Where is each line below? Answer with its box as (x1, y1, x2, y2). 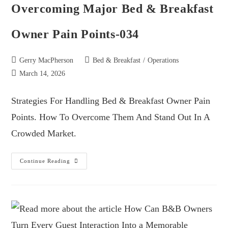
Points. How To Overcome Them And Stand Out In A (11, 111, 210, 122)
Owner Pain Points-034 (11, 27, 139, 41)
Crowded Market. (11, 128, 77, 138)
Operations (148, 56, 179, 64)
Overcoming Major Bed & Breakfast (11, 2, 214, 15)
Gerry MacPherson (19, 56, 74, 64)
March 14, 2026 (19, 69, 66, 77)
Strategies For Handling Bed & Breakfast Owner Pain (11, 95, 211, 106)
